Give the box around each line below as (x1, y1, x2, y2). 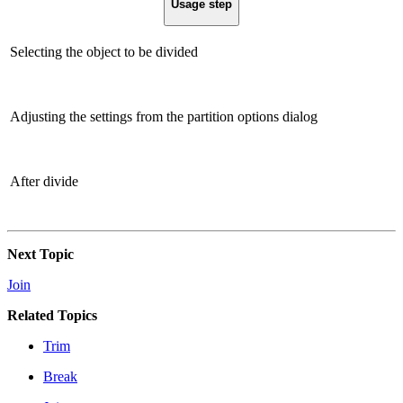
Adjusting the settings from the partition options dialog (10, 108, 318, 124)
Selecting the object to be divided (10, 43, 198, 59)
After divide (10, 173, 78, 189)
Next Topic (7, 246, 74, 262)
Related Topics (7, 307, 97, 323)
